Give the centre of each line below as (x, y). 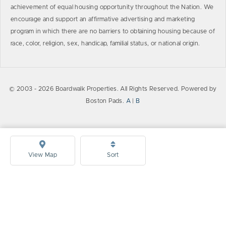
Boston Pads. (106, 101)
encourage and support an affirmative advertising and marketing (103, 19)
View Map (43, 155)
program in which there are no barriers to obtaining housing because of (113, 31)
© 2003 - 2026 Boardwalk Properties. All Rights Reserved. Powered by (113, 89)
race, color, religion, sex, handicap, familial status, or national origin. (105, 43)
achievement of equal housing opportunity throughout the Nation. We (112, 7)
